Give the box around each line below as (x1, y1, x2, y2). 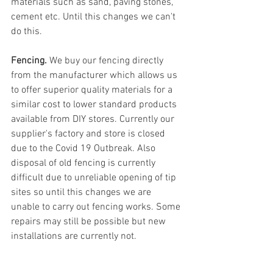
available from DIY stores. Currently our (11, 113, 177, 126)
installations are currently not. (11, 230, 136, 243)
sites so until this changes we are (11, 186, 154, 199)
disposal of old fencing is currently (11, 157, 158, 169)
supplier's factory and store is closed (11, 128, 168, 140)
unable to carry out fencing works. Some (11, 201, 183, 213)
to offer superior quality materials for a (11, 84, 175, 96)
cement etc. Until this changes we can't (11, 11, 178, 23)
